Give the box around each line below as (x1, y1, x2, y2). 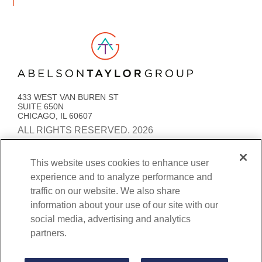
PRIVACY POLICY (18, 156, 84, 166)
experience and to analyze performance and (30, 172, 213, 182)
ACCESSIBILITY (101, 156, 161, 166)
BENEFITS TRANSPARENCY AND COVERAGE (18, 188, 192, 198)
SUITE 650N (18, 102, 68, 112)
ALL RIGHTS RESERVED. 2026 (18, 125, 153, 136)
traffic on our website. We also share (30, 186, 181, 196)
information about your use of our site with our (30, 200, 219, 210)
